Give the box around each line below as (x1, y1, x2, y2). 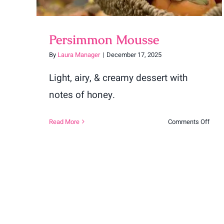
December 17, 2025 (106, 49, 161, 59)
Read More (49, 116, 79, 126)
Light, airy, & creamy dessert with (49, 70, 187, 85)
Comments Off (168, 116, 210, 126)
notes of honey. (49, 87, 115, 102)
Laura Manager (57, 49, 100, 59)
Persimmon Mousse (49, 31, 159, 47)
